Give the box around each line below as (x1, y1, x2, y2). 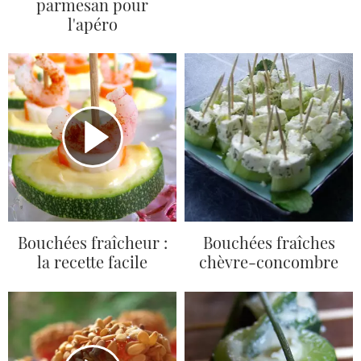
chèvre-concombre (199, 251, 338, 273)
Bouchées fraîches (202, 231, 335, 254)
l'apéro (67, 12, 118, 35)
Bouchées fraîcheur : (17, 231, 168, 254)
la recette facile (37, 251, 147, 273)
